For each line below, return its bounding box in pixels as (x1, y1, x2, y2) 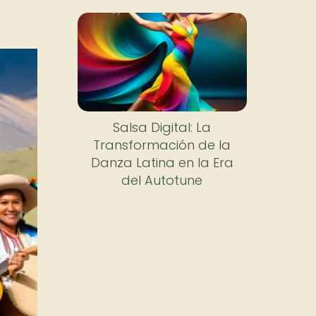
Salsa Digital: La (113, 119, 212, 137)
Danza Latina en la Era (90, 154, 233, 172)
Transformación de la (93, 136, 231, 154)
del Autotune (121, 171, 203, 190)
